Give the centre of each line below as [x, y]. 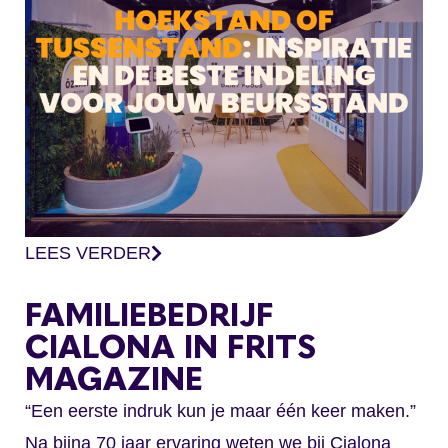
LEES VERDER [88, 253]
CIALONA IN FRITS [170, 347]
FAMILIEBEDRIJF [149, 315]
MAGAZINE [114, 379]
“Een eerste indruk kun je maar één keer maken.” [220, 411]
